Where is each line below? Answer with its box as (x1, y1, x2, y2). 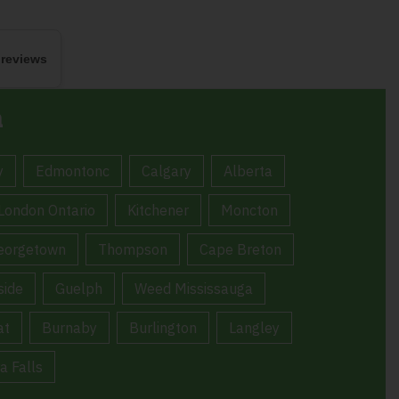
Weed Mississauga (134, 280, 253, 298)
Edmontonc (36, 162, 110, 181)
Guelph (55, 280, 102, 298)
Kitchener (126, 201, 189, 220)
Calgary (142, 162, 191, 181)
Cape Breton (199, 240, 281, 259)
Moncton (220, 201, 278, 220)
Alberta (224, 162, 273, 181)
